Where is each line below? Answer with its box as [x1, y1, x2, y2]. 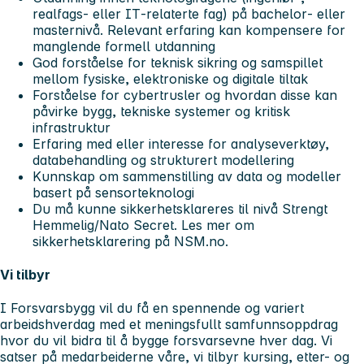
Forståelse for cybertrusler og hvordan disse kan [32, 86, 337, 103]
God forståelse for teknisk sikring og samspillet [32, 54, 323, 71]
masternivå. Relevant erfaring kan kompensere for [32, 21, 345, 38]
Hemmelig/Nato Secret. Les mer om [32, 216, 254, 233]
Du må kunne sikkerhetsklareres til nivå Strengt [32, 200, 327, 217]
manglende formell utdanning [32, 37, 215, 54]
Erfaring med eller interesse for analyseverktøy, [32, 135, 329, 152]
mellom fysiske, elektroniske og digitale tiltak [32, 70, 308, 87]
